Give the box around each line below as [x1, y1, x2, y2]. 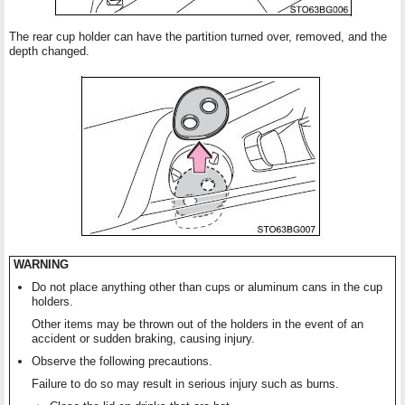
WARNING [14, 258, 69, 272]
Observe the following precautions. [32, 354, 212, 369]
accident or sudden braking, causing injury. [32, 332, 255, 346]
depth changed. [9, 44, 89, 59]
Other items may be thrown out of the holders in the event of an [32, 317, 363, 332]
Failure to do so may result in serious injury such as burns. [32, 377, 339, 391]
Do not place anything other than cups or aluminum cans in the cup [32, 280, 382, 295]
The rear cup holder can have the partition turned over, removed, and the [9, 30, 387, 44]
